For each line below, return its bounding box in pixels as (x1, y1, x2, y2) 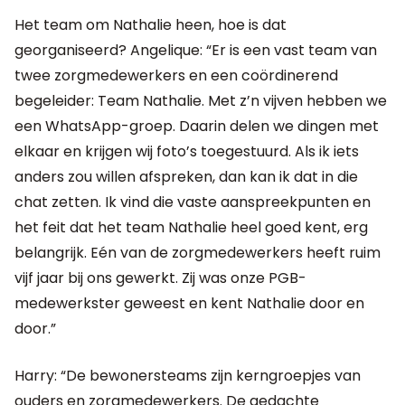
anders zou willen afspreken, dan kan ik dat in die (14, 165, 358, 187)
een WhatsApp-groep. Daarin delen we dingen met (14, 115, 379, 137)
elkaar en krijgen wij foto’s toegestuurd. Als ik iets (14, 140, 359, 162)
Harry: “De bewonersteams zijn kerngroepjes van (14, 364, 361, 386)
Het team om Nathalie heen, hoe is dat (14, 14, 287, 35)
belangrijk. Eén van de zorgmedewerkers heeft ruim (14, 241, 381, 263)
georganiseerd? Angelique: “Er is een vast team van (14, 39, 377, 61)
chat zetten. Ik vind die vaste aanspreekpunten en (14, 191, 371, 212)
